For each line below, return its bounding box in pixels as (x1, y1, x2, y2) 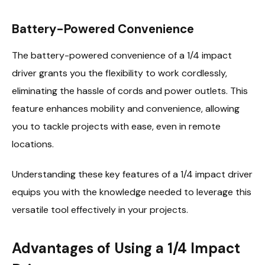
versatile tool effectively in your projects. (12, 203, 188, 216)
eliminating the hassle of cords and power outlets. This (12, 85, 248, 98)
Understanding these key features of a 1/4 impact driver (12, 167, 253, 180)
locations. (12, 138, 54, 151)
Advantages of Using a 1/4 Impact (12, 239, 240, 258)
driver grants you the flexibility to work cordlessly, (12, 67, 227, 80)
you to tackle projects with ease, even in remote (12, 120, 221, 133)
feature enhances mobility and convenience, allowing (12, 102, 240, 115)
